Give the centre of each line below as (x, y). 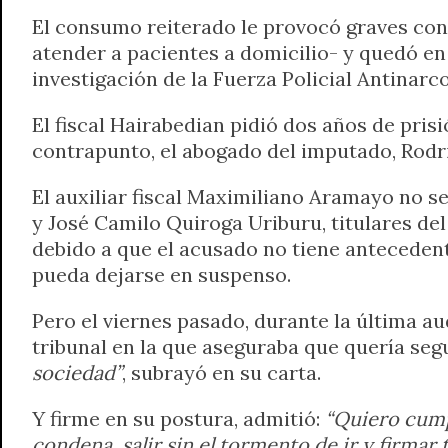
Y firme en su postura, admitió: (178, 418)
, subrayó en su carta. (221, 372)
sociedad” (77, 372)
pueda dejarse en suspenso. (161, 274)
